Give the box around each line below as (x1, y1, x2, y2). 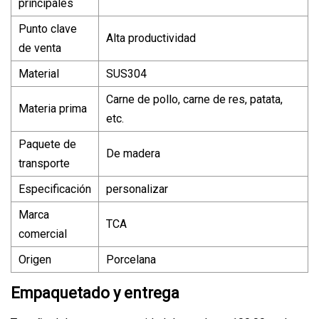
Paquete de (19, 137, 76, 151)
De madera (106, 146, 160, 160)
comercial (19, 226, 67, 241)
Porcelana (106, 252, 156, 266)
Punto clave (19, 21, 77, 36)
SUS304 (106, 66, 147, 80)
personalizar (106, 182, 168, 196)
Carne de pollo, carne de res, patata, (106, 92, 283, 106)
